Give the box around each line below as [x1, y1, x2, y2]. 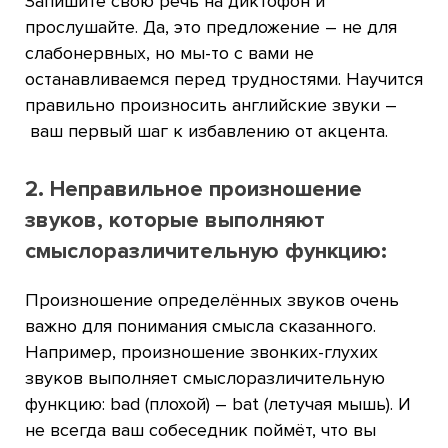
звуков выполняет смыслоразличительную [25, 367, 385, 389]
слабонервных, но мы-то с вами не [25, 42, 314, 64]
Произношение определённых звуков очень [25, 289, 399, 311]
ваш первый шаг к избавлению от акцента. [25, 120, 393, 142]
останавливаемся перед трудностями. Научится [25, 68, 423, 90]
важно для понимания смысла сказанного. [25, 315, 376, 337]
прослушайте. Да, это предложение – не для [25, 16, 397, 38]
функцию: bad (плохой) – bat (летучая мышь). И [25, 393, 411, 415]
